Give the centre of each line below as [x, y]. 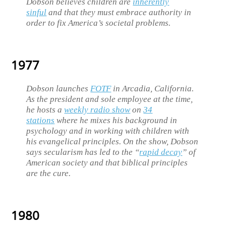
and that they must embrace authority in [119, 13]
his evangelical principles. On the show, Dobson [112, 141]
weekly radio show [97, 109]
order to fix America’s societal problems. [99, 23]
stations [41, 120]
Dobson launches [59, 88]
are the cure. [49, 173]
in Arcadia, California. [153, 88]
